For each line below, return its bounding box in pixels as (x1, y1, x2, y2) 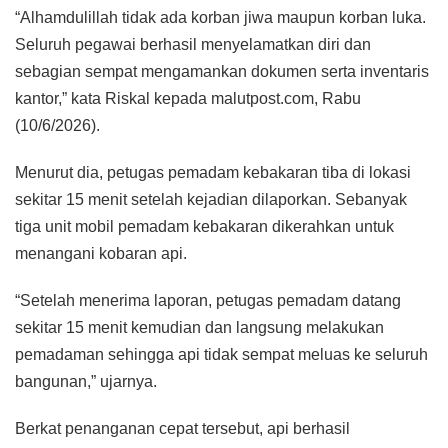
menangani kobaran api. (15, 244, 187, 262)
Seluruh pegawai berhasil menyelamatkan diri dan (15, 35, 371, 53)
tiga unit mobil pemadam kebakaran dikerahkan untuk (15, 217, 394, 235)
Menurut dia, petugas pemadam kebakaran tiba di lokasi (15, 163, 411, 181)
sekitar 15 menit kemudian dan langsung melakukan (15, 318, 384, 336)
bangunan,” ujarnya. (15, 372, 157, 390)
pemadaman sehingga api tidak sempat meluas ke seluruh (15, 345, 428, 363)
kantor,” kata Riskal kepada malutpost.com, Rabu (15, 89, 361, 107)
